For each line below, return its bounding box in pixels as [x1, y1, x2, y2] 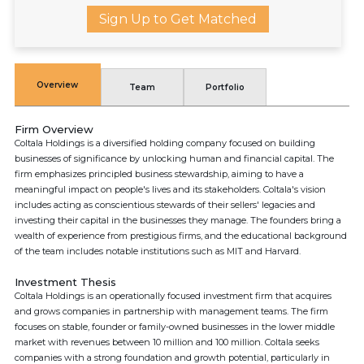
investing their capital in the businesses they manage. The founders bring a [15, 214, 341, 226]
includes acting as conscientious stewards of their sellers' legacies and [15, 199, 315, 210]
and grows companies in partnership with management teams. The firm [15, 305, 328, 317]
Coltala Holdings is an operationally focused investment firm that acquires [15, 290, 331, 301]
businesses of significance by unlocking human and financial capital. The [15, 153, 334, 164]
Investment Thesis [15, 275, 116, 288]
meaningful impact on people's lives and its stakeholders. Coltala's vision [15, 184, 326, 195]
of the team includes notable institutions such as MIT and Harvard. [15, 245, 301, 257]
